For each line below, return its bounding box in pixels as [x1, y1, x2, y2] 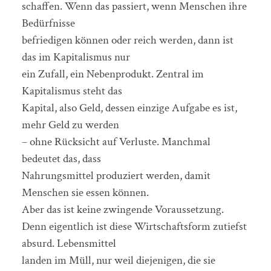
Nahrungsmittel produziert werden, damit [21, 168, 211, 183]
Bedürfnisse [21, 15, 75, 31]
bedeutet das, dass [21, 151, 101, 166]
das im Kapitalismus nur [21, 49, 130, 65]
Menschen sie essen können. [21, 184, 149, 200]
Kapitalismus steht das [21, 83, 122, 99]
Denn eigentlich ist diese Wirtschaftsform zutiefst [21, 218, 247, 234]
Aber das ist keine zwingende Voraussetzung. [21, 201, 224, 217]
